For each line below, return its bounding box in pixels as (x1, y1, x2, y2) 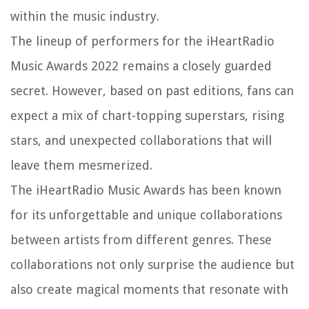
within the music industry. (10, 8, 159, 23)
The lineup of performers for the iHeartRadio (10, 33, 275, 48)
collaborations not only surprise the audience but (10, 257, 295, 272)
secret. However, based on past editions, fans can (10, 83, 294, 98)
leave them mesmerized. (10, 157, 152, 172)
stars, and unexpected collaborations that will (10, 132, 272, 148)
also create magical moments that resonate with (10, 281, 288, 297)
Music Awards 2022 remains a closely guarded (10, 58, 272, 73)
